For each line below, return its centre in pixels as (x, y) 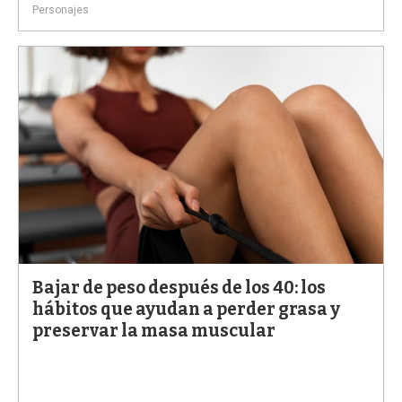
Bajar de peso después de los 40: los (179, 288)
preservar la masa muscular (154, 331)
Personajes (61, 9)
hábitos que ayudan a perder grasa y (186, 310)
